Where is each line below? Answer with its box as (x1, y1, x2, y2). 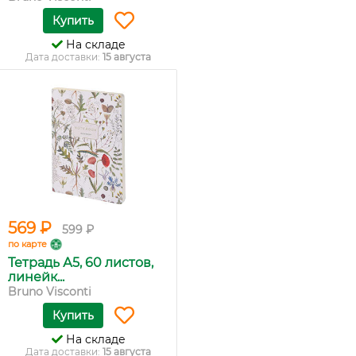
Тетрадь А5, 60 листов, (8, 255, 153, 270)
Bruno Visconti (8, 284, 91, 299)
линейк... (8, 269, 64, 284)
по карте (8, 238, 47, 250)
